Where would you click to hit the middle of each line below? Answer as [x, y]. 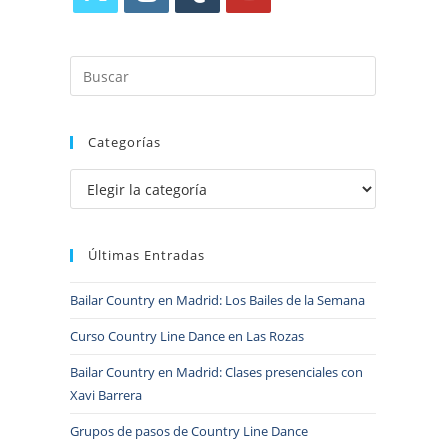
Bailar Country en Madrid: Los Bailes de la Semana [217, 300]
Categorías [124, 142]
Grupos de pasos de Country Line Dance [189, 431]
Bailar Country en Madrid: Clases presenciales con [216, 372]
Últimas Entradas [146, 255]
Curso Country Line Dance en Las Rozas [187, 336]
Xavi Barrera [106, 395]
